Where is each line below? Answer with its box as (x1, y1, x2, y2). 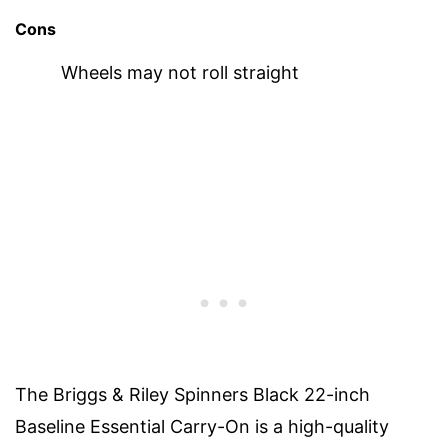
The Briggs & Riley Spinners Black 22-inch (15, 383, 370, 405)
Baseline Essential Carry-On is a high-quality (15, 415, 389, 437)
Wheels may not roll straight (61, 61, 299, 83)
